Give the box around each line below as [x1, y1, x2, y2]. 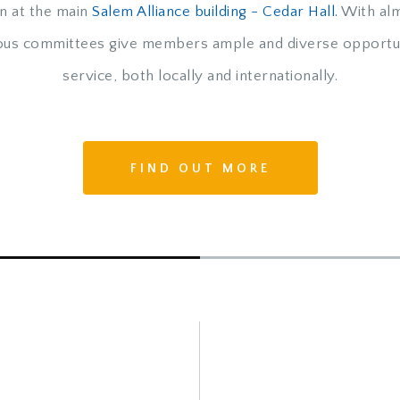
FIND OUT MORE [104, 162, 296, 176]
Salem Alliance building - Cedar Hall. [92, 4, 341, 20]
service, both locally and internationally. [62, 68, 337, 84]
